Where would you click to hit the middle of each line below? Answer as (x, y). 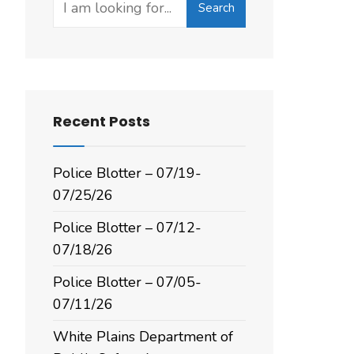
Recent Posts (102, 121)
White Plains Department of (143, 337)
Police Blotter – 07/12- (127, 228)
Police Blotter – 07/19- (127, 173)
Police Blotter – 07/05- (127, 282)
